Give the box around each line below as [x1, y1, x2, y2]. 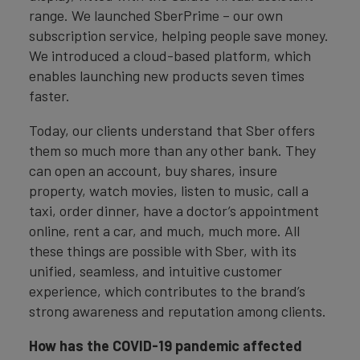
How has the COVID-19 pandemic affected [29, 337, 302, 355]
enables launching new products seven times [29, 67, 305, 85]
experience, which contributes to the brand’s [29, 282, 305, 301]
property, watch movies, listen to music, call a [29, 182, 309, 200]
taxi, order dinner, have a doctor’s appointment [29, 202, 319, 220]
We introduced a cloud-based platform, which [29, 47, 311, 65]
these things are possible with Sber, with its [29, 242, 297, 260]
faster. [29, 87, 70, 105]
